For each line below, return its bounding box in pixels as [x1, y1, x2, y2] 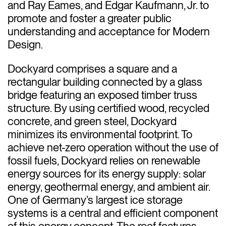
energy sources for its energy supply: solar [8, 166, 206, 180]
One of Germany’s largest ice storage [8, 193, 183, 206]
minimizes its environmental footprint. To [8, 127, 192, 141]
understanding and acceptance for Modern [8, 24, 210, 38]
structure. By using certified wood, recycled [8, 101, 209, 115]
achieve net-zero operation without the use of [8, 140, 218, 154]
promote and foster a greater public [8, 11, 172, 25]
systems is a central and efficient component [8, 206, 218, 219]
